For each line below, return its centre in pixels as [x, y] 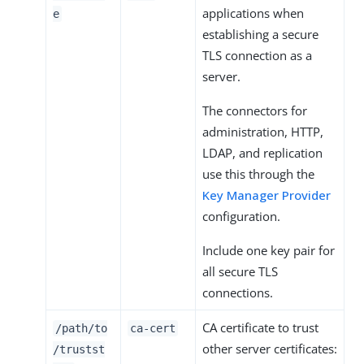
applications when [253, 13]
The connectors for [255, 110]
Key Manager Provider [266, 195]
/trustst [79, 349]
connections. [238, 292]
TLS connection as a [257, 55]
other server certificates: [270, 348]
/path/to [81, 328]
